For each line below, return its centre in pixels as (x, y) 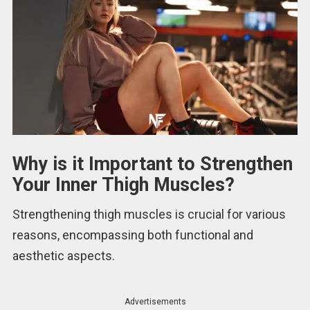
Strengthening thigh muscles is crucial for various (149, 215)
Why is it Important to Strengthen (152, 164)
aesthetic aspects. (63, 256)
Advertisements (155, 301)
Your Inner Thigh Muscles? (123, 184)
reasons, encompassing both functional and (133, 235)
